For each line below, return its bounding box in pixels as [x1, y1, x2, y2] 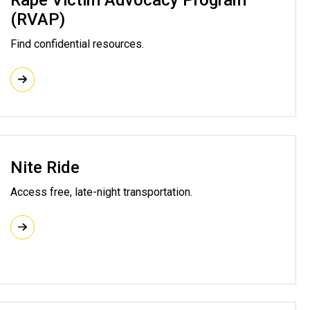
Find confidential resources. [10, 37, 147, 51]
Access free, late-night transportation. [10, 185, 192, 199]
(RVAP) [10, 10, 65, 30]
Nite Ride [10, 157, 80, 177]
